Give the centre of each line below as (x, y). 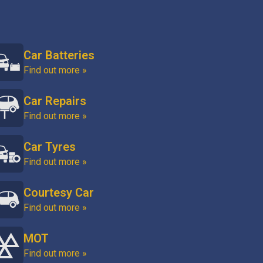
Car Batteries (59, 55)
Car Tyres (50, 147)
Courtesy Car (59, 193)
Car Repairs (55, 101)
